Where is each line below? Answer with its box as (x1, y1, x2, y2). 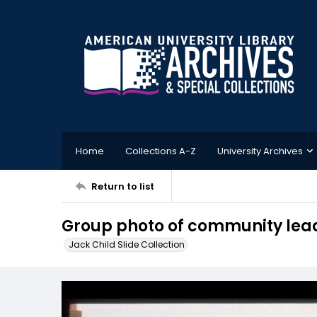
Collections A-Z (125, 144, 196, 158)
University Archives (217, 144, 303, 158)
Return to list (91, 179, 154, 193)
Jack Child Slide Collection (69, 238, 185, 250)
